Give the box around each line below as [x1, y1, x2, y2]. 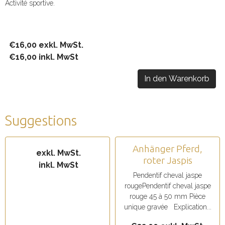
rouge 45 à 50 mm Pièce [130, 192, 205, 200]
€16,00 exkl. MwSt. [9, 40, 83, 50]
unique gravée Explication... [124, 203, 211, 211]
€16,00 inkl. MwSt [9, 52, 78, 62]
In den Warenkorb [144, 74, 209, 83]
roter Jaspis [143, 155, 192, 166]
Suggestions [5, 113, 77, 128]
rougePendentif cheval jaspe [124, 182, 211, 190]
